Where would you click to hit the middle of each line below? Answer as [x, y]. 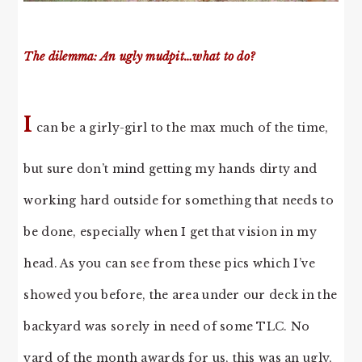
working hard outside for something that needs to [179, 200]
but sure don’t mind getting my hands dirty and [170, 168]
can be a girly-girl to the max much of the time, [181, 127]
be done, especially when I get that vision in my [170, 232]
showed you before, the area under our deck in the [181, 295]
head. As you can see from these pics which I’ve [170, 263]
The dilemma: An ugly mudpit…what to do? [140, 56]
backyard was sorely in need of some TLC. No [167, 326]
